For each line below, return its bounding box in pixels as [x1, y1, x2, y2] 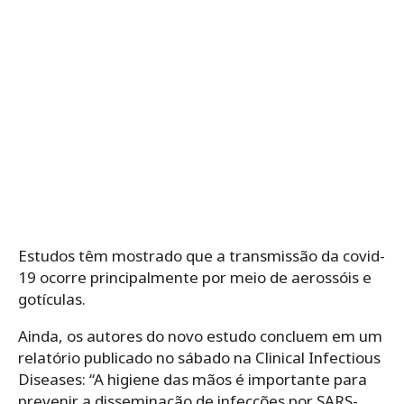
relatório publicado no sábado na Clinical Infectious [18, 347, 381, 369]
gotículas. [18, 289, 89, 310]
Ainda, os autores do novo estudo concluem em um [18, 326, 382, 347]
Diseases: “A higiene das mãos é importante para [18, 369, 367, 390]
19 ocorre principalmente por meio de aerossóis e [18, 267, 372, 289]
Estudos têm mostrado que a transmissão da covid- [18, 245, 385, 267]
